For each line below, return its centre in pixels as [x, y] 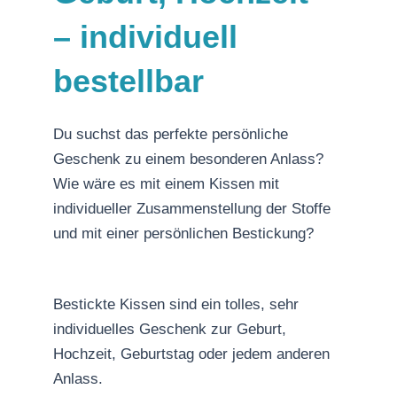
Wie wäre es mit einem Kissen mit [166, 183]
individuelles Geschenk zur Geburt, [170, 329]
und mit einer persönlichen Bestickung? [183, 233]
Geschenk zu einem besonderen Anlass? [188, 159]
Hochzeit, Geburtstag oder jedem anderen [191, 354]
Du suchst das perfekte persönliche [171, 134]
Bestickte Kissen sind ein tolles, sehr [176, 304]
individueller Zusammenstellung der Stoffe [194, 208]
